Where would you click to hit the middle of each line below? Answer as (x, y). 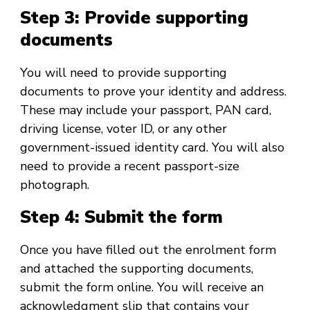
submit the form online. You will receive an (142, 287)
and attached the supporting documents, (137, 268)
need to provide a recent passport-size (130, 166)
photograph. (55, 184)
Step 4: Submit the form (121, 218)
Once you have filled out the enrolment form (148, 249)
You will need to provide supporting (124, 72)
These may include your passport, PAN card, (146, 110)
